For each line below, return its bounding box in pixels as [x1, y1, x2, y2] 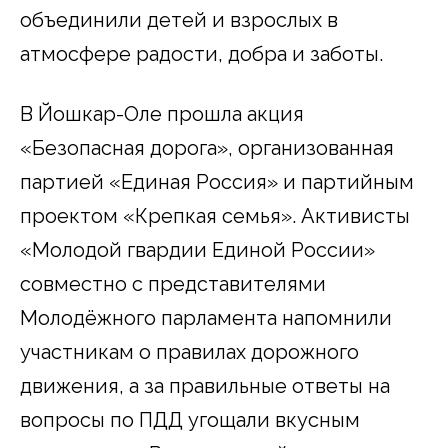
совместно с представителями [20, 271, 326, 296]
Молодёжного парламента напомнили [20, 305, 392, 330]
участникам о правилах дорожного [20, 339, 359, 364]
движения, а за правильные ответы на [20, 373, 390, 398]
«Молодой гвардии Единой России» [20, 237, 375, 262]
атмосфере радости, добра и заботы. [20, 41, 383, 66]
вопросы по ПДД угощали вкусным [20, 407, 360, 432]
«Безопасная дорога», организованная [20, 135, 394, 160]
